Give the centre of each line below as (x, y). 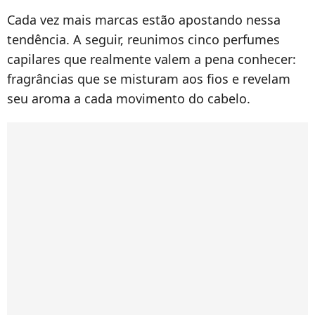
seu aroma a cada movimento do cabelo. (129, 99)
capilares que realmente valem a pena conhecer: (152, 59)
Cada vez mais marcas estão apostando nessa (144, 20)
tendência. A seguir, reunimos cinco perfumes (143, 40)
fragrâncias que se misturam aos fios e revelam (149, 79)
